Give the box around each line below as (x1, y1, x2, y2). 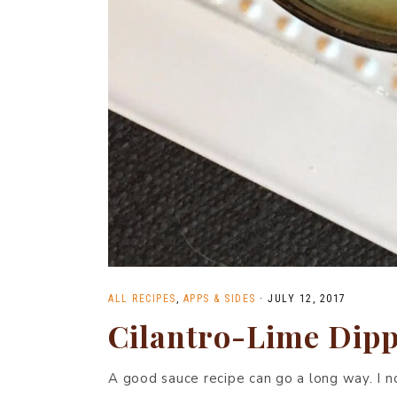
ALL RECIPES (108, 292, 176, 305)
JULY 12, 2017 (268, 292, 346, 305)
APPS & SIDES (183, 292, 256, 305)
